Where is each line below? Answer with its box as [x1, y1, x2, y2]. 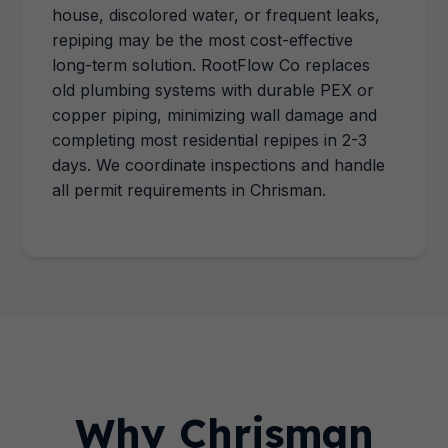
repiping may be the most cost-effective [52, 30, 354, 50]
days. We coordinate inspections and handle [52, 155, 386, 175]
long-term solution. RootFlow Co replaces [52, 55, 371, 75]
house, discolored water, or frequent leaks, [52, 5, 381, 25]
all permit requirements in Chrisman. [52, 180, 327, 200]
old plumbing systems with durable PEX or [52, 80, 375, 100]
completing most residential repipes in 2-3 [52, 130, 368, 150]
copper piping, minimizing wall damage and [52, 105, 378, 125]
